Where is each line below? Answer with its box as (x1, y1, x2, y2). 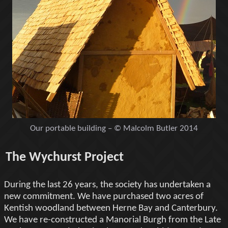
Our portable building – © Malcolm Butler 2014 (30, 124, 198, 133)
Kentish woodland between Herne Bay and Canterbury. (4, 203, 218, 213)
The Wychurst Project (6, 150, 124, 164)
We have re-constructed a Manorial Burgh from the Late (4, 215, 221, 225)
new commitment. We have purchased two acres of (4, 191, 204, 202)
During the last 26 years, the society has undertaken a (4, 180, 211, 190)
